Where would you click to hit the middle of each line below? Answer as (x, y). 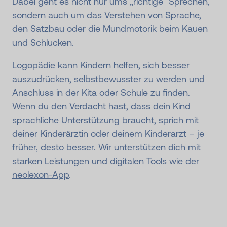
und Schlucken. (43, 43)
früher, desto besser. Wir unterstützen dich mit (106, 147)
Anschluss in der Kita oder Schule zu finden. (101, 93)
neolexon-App (41, 175)
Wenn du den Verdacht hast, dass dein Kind (101, 106)
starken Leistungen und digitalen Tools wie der (106, 161)
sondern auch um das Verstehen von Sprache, (107, 15)
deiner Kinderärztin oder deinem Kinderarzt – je (108, 134)
